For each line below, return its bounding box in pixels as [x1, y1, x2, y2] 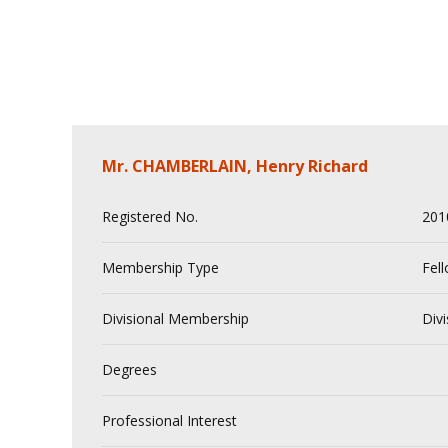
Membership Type [102, 258, 219, 277]
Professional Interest [102, 411, 237, 430]
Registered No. [102, 207, 198, 226]
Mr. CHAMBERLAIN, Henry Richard [102, 155, 368, 177]
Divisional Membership [102, 309, 249, 328]
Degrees [102, 360, 157, 379]
